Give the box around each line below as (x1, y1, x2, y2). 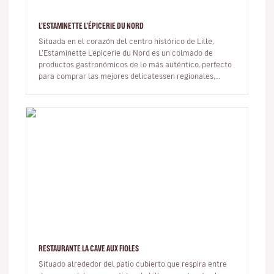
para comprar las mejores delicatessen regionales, (39, 72, 215, 80)
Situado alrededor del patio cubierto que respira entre (39, 260, 227, 267)
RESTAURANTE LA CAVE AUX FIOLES (39, 244, 139, 253)
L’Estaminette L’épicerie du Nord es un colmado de (39, 49, 213, 56)
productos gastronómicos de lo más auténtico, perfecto (39, 61, 232, 68)
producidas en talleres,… (39, 84, 124, 91)
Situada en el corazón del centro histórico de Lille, (39, 37, 214, 45)
